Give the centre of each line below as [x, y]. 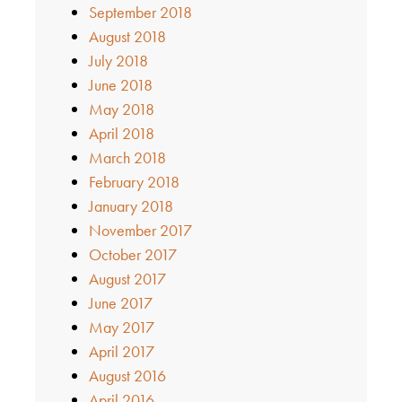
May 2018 [121, 109]
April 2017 [121, 352]
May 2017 [121, 328]
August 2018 [127, 37]
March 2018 [127, 158]
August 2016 [127, 376]
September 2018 [140, 13]
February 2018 [134, 182]
